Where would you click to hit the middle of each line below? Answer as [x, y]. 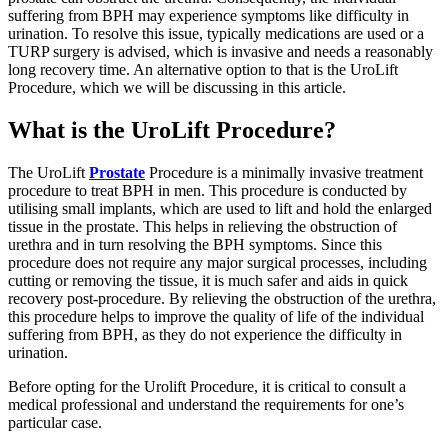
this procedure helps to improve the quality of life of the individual [216, 316]
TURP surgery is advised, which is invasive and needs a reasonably [220, 52]
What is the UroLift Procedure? [172, 130]
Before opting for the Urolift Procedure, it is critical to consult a [207, 386]
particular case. [55, 422]
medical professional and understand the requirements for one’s [206, 404]
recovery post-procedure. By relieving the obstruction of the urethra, [222, 298]
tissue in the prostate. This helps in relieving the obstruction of [202, 226]
